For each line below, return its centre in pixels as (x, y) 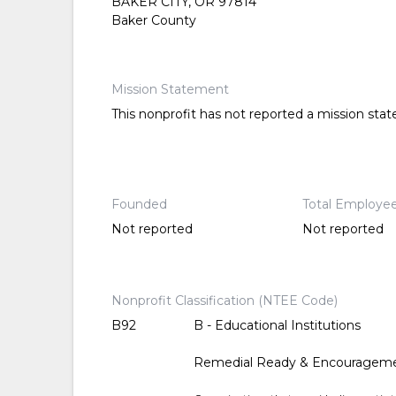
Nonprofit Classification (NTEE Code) (224, 301)
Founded (139, 204)
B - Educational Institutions (277, 325)
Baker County (153, 20)
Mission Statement (170, 89)
